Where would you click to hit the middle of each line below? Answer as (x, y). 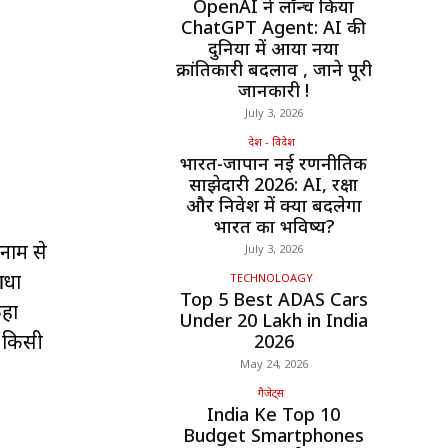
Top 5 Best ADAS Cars (273, 299)
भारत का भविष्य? (273, 226)
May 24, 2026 (273, 364)
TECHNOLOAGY (271, 278)
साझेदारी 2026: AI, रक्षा (273, 184)
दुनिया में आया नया (273, 48)
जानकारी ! (273, 90)
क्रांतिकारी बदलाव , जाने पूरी (273, 69)
